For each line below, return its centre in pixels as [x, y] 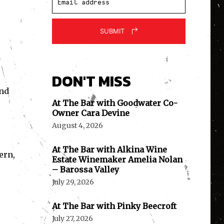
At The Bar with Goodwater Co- [114, 103]
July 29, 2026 [73, 182]
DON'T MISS [91, 81]
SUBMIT [112, 31]
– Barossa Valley [85, 170]
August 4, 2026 [77, 126]
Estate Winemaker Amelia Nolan [117, 160]
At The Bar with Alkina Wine [109, 150]
